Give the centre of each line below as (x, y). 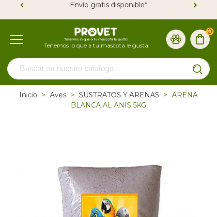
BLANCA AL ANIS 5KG (108, 105)
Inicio (28, 95)
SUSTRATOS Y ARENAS (119, 95)
